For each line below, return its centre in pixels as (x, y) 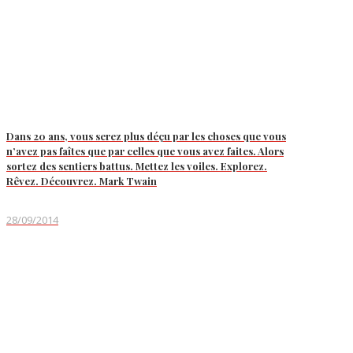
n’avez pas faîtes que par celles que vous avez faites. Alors (145, 151)
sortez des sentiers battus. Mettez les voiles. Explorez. (137, 166)
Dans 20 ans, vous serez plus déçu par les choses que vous (146, 136)
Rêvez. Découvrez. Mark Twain (82, 181)
